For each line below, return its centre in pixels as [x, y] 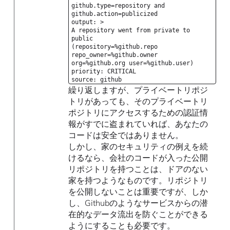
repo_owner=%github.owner [115, 55]
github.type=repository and [118, 6]
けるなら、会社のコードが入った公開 [138, 158]
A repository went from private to [131, 31]
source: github [97, 80]
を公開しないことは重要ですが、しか [138, 192]
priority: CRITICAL [104, 72]
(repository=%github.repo [115, 47]
